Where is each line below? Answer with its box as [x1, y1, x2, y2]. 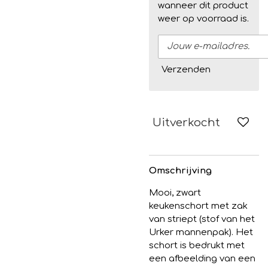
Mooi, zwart [149, 187, 201, 198]
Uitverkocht [153, 116, 220, 129]
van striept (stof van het [149, 214, 255, 224]
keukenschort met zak [149, 200, 248, 211]
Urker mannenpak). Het [149, 227, 253, 237]
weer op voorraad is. [158, 14, 249, 25]
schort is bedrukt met [149, 240, 245, 251]
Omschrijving [149, 165, 212, 176]
